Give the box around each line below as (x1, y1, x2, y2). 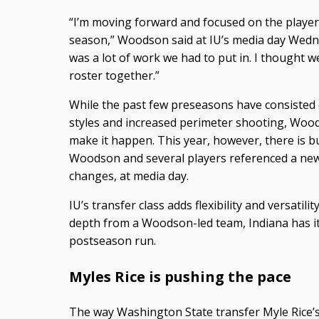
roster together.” (68, 67, 159, 83)
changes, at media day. (68, 167, 189, 184)
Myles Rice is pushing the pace (68, 266, 291, 286)
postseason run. (68, 232, 156, 249)
